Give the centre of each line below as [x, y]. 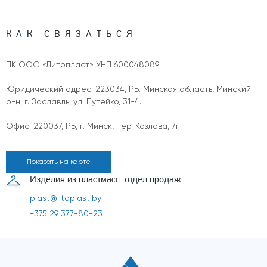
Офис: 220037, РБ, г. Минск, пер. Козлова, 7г [93, 127]
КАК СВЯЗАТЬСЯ [72, 34]
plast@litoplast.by [66, 199]
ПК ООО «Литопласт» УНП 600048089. [83, 65]
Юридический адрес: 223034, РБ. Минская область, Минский [128, 90]
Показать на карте [59, 162]
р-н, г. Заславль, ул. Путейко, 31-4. [74, 102]
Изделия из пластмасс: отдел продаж [105, 179]
